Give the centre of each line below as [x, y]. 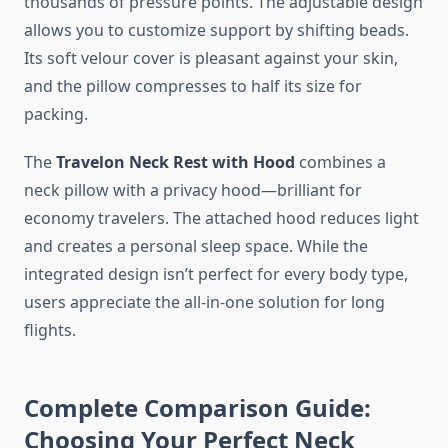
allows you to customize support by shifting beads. [216, 30]
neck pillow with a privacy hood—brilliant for [193, 190]
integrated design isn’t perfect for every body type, [216, 274]
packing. [56, 114]
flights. [50, 330]
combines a [340, 162]
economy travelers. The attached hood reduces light [221, 218]
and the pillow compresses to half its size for [193, 86]
